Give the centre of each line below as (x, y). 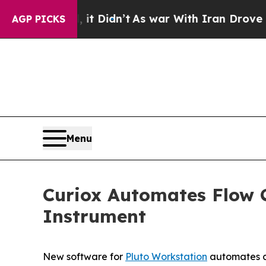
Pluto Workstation (166, 256)
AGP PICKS (39, 19)
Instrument (94, 216)
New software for (84, 256)
